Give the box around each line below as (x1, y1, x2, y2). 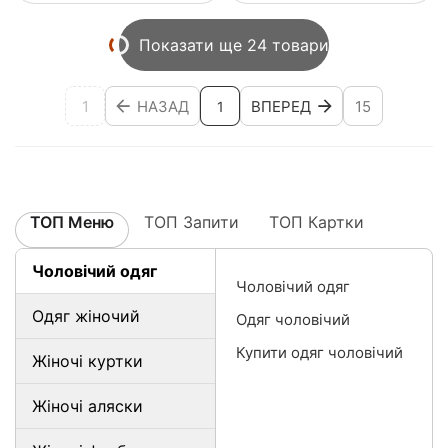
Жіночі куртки (32, 351, 143, 372)
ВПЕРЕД (251, 96, 311, 116)
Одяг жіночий (32, 306, 140, 327)
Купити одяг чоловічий (236, 343, 403, 363)
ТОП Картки (269, 212, 364, 233)
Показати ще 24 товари (139, 35, 329, 56)
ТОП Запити (144, 212, 239, 233)
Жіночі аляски (32, 396, 143, 417)
